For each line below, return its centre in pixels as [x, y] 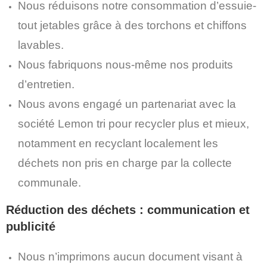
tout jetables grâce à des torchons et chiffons [132, 25]
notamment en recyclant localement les [118, 143]
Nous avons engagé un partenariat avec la [127, 104]
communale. [49, 183]
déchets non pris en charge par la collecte [125, 163]
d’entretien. [46, 84]
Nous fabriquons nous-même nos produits [125, 65]
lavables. [41, 45]
